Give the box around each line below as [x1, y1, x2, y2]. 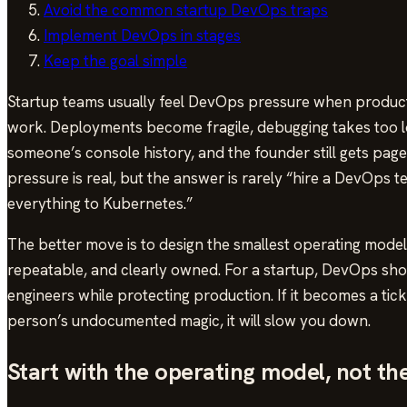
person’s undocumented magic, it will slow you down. [7, 311, 371, 332]
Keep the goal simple [44, 51, 187, 72]
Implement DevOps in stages [44, 25, 241, 46]
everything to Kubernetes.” [7, 194, 193, 214]
